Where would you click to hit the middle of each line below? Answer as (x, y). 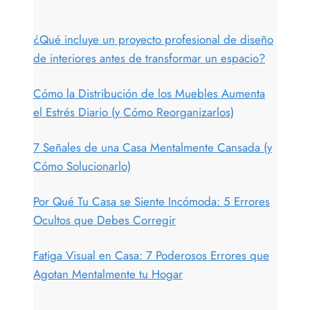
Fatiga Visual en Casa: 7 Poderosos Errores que (151, 255)
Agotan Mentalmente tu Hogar (108, 274)
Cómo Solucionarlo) (82, 166)
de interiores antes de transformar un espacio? (149, 58)
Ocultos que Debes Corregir (104, 220)
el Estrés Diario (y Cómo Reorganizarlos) (134, 112)
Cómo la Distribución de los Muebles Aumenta (149, 93)
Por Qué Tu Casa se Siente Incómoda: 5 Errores (152, 201)
